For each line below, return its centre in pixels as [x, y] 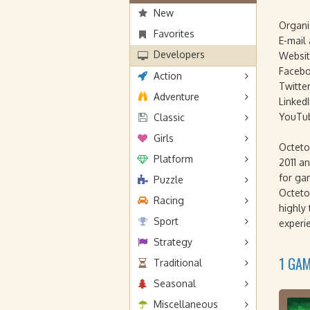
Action [168, 76]
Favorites [174, 34]
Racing [169, 200]
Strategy [173, 242]
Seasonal [175, 283]
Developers [179, 54]
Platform [173, 159]
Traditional [178, 263]
